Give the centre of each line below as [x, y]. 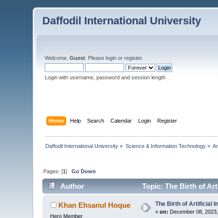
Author [72, 186]
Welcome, [57, 58]
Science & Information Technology [165, 146]
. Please [96, 58]
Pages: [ [53, 171]
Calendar [121, 120]
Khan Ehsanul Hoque [94, 205]
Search [95, 120]
